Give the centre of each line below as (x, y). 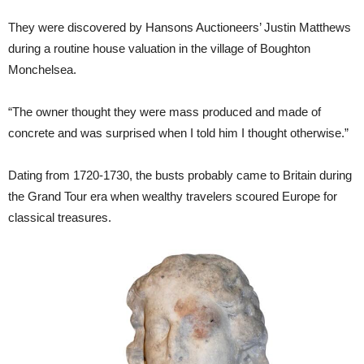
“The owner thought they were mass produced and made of (165, 112)
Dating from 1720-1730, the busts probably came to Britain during (180, 175)
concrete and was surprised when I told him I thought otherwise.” (178, 133)
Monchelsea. (42, 70)
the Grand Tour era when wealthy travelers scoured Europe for (173, 197)
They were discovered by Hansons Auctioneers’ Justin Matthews (180, 28)
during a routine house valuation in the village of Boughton (159, 49)
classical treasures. (60, 218)
